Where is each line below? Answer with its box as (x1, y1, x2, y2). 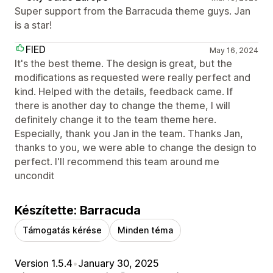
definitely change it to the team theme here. (15, 113, 216, 126)
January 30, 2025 (78, 257, 159, 269)
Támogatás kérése (23, 224, 102, 235)
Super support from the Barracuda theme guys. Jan (15, 4, 250, 17)
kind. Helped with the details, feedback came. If (15, 85, 233, 97)
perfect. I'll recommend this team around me (15, 155, 219, 168)
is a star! (15, 18, 52, 31)
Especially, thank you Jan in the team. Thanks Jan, (15, 127, 243, 140)
